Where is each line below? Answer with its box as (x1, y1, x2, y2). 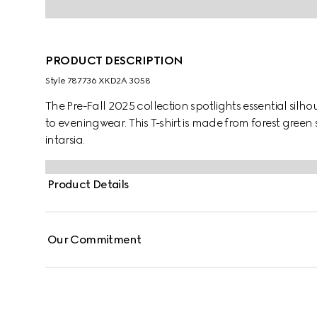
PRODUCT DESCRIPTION (45, 54, 183, 67)
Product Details (47, 178, 129, 191)
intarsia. (45, 133, 85, 146)
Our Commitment (47, 233, 142, 246)
